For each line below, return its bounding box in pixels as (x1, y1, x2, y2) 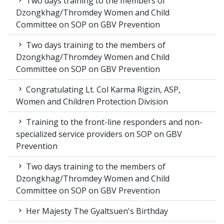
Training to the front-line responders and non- (24, 116, 202, 127)
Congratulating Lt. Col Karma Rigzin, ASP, (24, 83, 180, 95)
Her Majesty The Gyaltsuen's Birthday (24, 205, 168, 216)
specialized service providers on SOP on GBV (16, 128, 182, 139)
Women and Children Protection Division (16, 95, 168, 107)
